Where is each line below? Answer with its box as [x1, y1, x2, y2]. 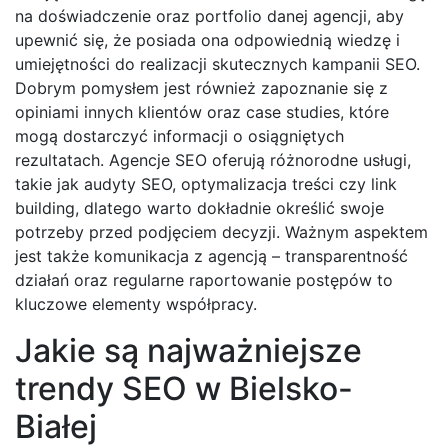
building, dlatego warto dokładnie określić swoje [15, 197, 384, 218]
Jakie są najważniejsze [15, 330, 362, 370]
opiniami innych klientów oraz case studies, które [15, 101, 389, 122]
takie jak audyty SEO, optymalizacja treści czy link [15, 173, 397, 194]
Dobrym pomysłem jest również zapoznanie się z [15, 77, 388, 98]
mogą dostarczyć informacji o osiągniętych [15, 125, 344, 146]
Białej [15, 406, 97, 446]
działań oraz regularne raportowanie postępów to [15, 269, 393, 290]
